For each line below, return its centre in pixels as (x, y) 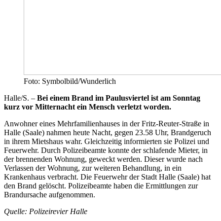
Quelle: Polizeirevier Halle (46, 211)
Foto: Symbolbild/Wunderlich (70, 81)
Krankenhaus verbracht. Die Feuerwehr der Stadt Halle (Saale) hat (107, 177)
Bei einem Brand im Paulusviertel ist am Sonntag (119, 98)
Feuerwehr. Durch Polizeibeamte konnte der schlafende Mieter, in (106, 150)
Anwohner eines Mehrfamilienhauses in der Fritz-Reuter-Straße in (107, 123)
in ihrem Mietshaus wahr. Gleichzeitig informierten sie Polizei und (107, 141)
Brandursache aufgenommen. (50, 194)
